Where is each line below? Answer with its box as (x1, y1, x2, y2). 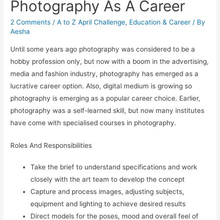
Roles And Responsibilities (10, 141, 92, 149)
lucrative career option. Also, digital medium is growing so (10, 82, 192, 90)
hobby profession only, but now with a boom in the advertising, (10, 57, 209, 65)
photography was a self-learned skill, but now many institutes (10, 106, 205, 114)
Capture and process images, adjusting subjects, (30, 187, 185, 195)
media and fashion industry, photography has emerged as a (10, 69, 199, 78)
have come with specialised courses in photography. (10, 118, 177, 127)
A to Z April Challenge (57, 18, 126, 26)
